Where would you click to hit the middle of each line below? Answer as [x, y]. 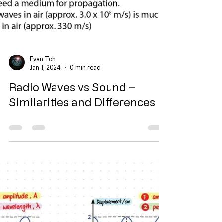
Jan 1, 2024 [45, 161]
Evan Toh [43, 153]
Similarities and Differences [82, 195]
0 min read [85, 161]
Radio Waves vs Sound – [72, 181]
